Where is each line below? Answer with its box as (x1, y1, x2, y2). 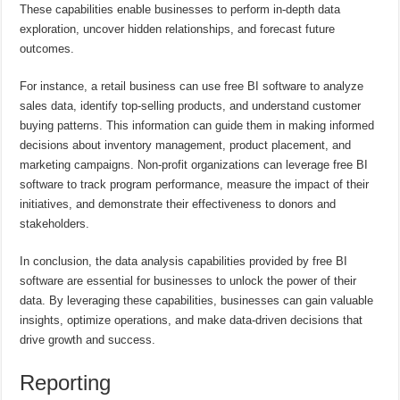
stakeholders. (20, 216, 90, 230)
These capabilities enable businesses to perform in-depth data (20, 2, 341, 16)
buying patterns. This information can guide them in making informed (20, 118, 375, 132)
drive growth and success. (20, 332, 156, 346)
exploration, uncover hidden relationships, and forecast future (20, 21, 336, 36)
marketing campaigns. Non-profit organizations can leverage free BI (20, 157, 369, 171)
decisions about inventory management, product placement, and (20, 137, 352, 152)
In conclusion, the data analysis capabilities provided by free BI (20, 254, 348, 268)
